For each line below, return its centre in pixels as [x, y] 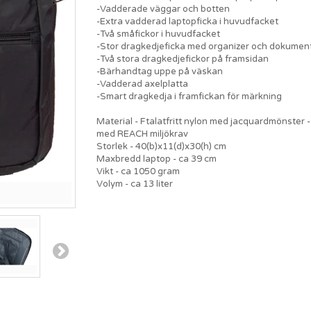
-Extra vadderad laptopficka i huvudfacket [187, 21]
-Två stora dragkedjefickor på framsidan [183, 59]
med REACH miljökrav [142, 134]
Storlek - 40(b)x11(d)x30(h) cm [161, 146]
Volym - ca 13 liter [135, 184]
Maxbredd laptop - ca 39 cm [157, 159]
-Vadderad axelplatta [142, 84]
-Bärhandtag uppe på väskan [160, 71]
